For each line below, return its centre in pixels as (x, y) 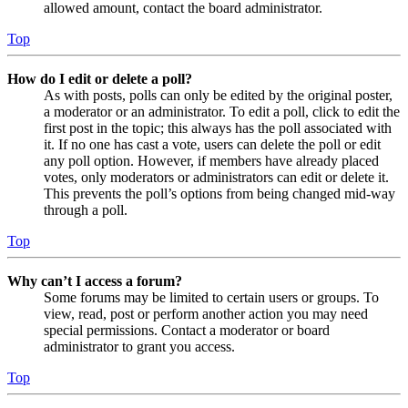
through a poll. (86, 210)
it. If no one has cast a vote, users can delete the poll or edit (212, 145)
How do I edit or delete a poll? (100, 79)
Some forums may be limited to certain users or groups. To (211, 298)
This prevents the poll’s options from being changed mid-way (219, 194)
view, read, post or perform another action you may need (206, 314)
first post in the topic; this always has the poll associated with (218, 128)
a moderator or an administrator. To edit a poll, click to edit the (222, 112)
